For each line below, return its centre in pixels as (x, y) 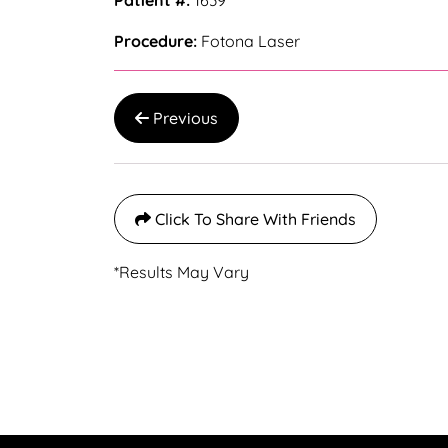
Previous (183, 118)
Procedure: (155, 41)
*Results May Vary (181, 272)
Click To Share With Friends (253, 219)
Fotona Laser (248, 41)
